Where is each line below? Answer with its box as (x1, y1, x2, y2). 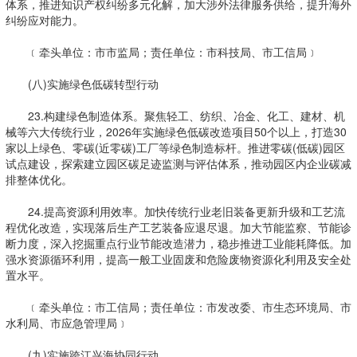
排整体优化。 (5, 171, 73, 187)
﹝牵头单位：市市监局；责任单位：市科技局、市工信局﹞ (5, 44, 318, 60)
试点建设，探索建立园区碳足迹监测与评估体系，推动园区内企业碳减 (5, 155, 351, 171)
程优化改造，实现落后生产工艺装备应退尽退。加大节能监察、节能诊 (5, 219, 351, 235)
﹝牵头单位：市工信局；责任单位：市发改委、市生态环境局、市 (5, 299, 351, 315)
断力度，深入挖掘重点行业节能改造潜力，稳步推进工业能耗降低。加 (5, 235, 351, 251)
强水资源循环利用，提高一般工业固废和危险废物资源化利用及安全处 (5, 251, 351, 267)
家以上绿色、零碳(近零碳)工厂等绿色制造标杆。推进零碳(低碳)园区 (5, 139, 345, 155)
